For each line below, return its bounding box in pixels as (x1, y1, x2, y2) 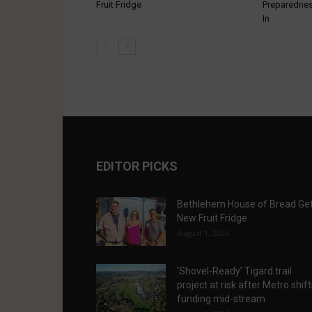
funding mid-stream (177, 293, 265, 304)
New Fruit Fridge (177, 212, 247, 224)
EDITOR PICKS (96, 159, 178, 173)
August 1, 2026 (177, 228, 229, 238)
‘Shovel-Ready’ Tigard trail (177, 265, 292, 276)
